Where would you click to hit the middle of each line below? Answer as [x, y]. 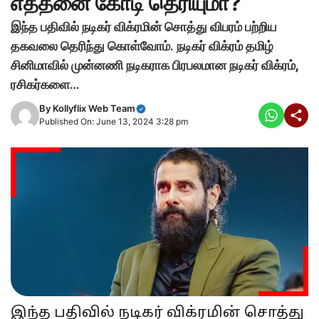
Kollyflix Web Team [94, 108]
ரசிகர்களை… [45, 84]
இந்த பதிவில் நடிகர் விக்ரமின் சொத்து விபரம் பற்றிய [144, 26]
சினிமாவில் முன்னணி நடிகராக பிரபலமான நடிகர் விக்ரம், [155, 65]
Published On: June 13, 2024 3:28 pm [114, 121]
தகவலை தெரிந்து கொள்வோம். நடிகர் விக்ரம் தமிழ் [142, 46]
